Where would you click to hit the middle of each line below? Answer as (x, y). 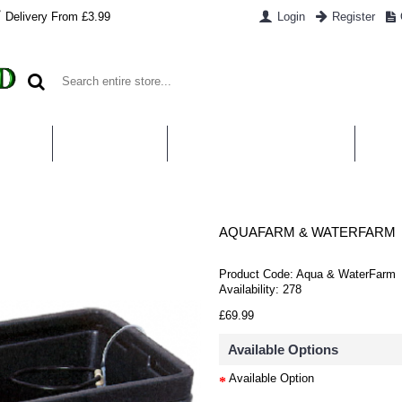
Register (353, 17)
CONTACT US (110, 143)
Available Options (283, 350)
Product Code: (258, 274)
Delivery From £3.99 (58, 16)
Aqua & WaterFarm (346, 274)
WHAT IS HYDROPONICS (261, 143)
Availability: (251, 289)
